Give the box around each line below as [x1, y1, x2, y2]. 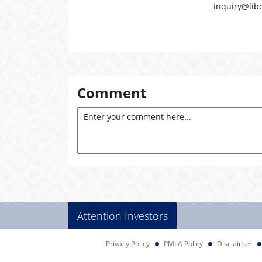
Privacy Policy [106, 239, 150, 249]
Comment [77, 83, 146, 102]
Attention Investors [77, 209, 168, 223]
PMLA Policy [164, 239, 203, 249]
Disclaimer [217, 239, 252, 249]
